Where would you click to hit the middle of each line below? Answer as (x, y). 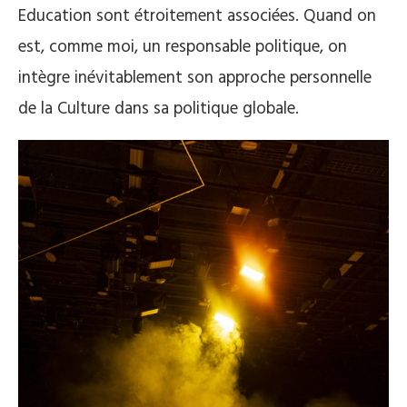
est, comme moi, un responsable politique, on (183, 47)
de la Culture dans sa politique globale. (159, 109)
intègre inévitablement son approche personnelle (195, 78)
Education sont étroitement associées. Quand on (197, 16)
